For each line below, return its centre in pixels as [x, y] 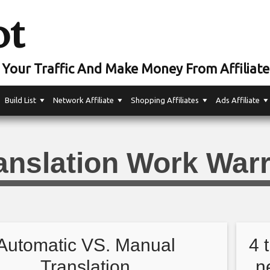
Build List [20, 100]
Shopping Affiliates [165, 100]
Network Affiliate [83, 100]
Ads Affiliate [238, 100]
